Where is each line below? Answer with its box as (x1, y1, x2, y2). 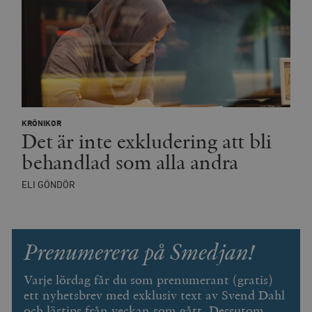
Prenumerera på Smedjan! (24, 237, 256, 267)
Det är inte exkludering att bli (21, 127, 272, 155)
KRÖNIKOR (21, 119, 61, 129)
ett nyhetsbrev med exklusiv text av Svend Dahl (24, 287, 286, 304)
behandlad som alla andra (21, 148, 239, 175)
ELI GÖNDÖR (21, 180, 75, 191)
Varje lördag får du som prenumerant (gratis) (24, 272, 274, 289)
